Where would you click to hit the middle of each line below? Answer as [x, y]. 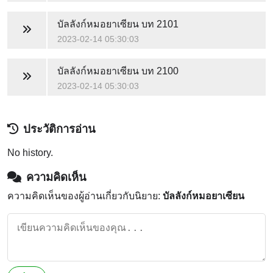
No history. [30, 152]
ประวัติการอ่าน [59, 129]
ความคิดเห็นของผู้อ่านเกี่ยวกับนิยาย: [85, 196]
